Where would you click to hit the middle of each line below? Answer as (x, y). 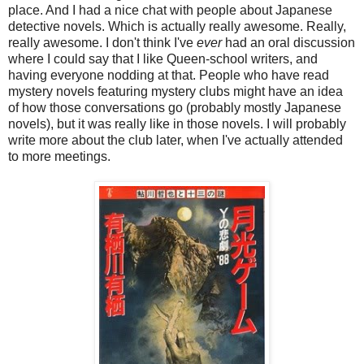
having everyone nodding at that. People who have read (169, 76)
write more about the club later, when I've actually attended (175, 141)
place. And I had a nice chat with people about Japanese (170, 11)
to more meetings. (59, 157)
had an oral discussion (288, 43)
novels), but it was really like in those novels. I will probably (177, 124)
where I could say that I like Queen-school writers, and (163, 59)
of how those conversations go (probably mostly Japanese (175, 108)
